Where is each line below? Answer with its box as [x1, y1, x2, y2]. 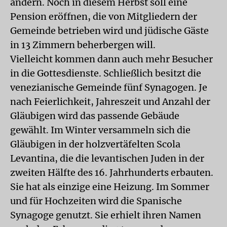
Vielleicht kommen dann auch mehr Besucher [10, 53, 213, 65]
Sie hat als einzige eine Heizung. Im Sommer [10, 181, 209, 193]
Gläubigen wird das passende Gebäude [10, 110, 179, 122]
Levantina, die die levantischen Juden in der [10, 153, 204, 164]
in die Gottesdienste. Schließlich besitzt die [10, 67, 201, 79]
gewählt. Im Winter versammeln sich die [10, 124, 191, 136]
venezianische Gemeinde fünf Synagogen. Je [10, 82, 207, 93]
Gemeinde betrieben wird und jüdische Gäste [10, 25, 209, 36]
